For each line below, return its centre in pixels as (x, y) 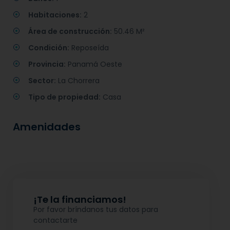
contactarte (55, 221)
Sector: (42, 81)
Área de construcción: (70, 32)
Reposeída (89, 48)
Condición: (49, 48)
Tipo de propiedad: (64, 97)
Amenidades (47, 127)
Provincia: (47, 64)
